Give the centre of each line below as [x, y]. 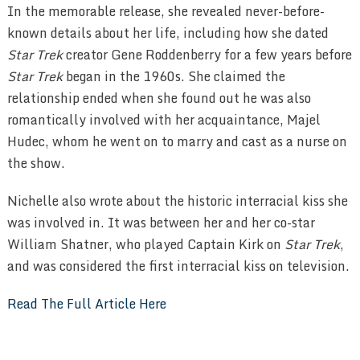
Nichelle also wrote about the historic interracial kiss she [177, 201]
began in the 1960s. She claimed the [174, 77]
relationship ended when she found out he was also [159, 98]
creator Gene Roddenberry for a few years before [207, 55]
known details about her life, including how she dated [168, 33]
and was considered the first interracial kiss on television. [178, 266]
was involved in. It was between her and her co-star [161, 223]
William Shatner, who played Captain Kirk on [145, 245]
